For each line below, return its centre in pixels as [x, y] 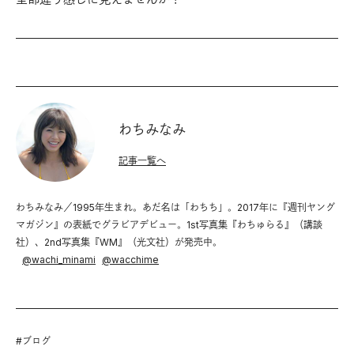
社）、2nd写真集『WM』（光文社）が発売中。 [119, 242]
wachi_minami [64, 260]
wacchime [135, 260]
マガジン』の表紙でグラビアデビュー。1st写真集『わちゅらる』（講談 [169, 225]
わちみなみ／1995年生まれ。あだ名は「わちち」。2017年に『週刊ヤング [175, 207]
